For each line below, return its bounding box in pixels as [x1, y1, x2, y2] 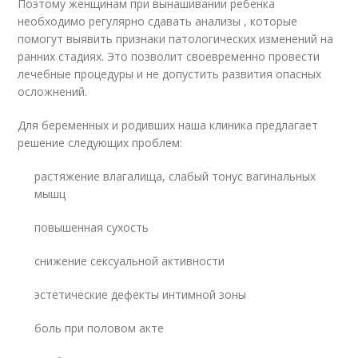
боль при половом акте [34, 320, 165, 336]
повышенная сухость [34, 219, 149, 235]
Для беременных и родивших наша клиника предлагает [18, 117, 319, 133]
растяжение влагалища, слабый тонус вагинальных [34, 168, 316, 184]
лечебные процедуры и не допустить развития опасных [18, 66, 322, 82]
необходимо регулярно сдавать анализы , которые [18, 13, 298, 29]
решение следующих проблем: [18, 134, 183, 150]
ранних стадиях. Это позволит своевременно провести [18, 48, 320, 64]
